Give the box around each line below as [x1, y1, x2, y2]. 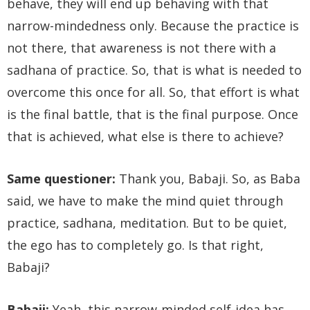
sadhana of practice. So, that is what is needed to [7, 62, 302, 79]
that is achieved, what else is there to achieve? [7, 128, 284, 145]
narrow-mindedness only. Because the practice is [7, 17, 299, 35]
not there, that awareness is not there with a [7, 39, 276, 57]
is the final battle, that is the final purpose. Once [7, 106, 298, 123]
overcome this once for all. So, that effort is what [7, 84, 300, 101]
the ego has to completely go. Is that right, [7, 237, 264, 254]
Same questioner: [7, 170, 116, 188]
